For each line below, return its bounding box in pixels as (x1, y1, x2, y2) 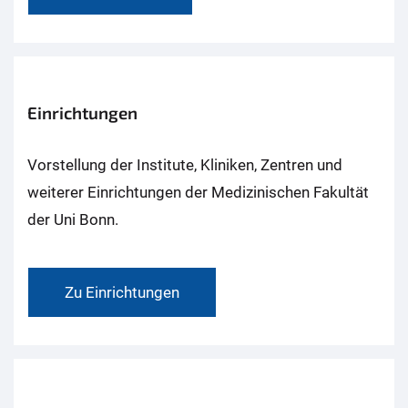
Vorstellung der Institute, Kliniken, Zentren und (27, 156, 342, 175)
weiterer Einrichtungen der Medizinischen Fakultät (27, 183, 369, 202)
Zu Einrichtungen (65, 283, 179, 302)
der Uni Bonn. (27, 210, 118, 229)
